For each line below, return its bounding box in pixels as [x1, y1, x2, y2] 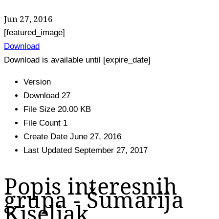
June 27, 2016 [70, 131, 121, 141]
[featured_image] [4, 27, 65, 37]
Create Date [23, 131, 70, 141]
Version [23, 77, 51, 87]
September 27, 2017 [74, 145, 148, 155]
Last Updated [23, 145, 74, 155]
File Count [23, 118, 63, 128]
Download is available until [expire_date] [4, 55, 151, 65]
